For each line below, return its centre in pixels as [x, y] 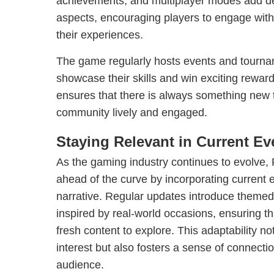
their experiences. [100, 35]
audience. [80, 265]
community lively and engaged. [132, 113]
